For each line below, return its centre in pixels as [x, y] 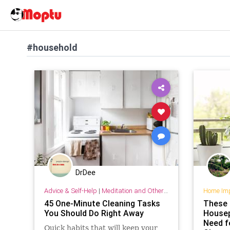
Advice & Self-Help [70, 190]
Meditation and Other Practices [132, 190]
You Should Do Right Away [94, 213]
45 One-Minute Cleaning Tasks [102, 203]
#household [52, 47]
